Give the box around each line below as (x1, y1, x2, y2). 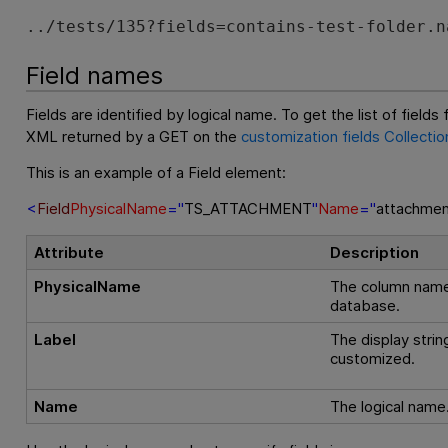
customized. (330, 348, 416, 368)
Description (330, 242, 420, 262)
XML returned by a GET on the (25, 126, 241, 146)
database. (330, 295, 401, 315)
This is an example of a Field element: (25, 163, 286, 183)
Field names (25, 61, 163, 91)
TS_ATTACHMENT (183, 199, 312, 219)
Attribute (34, 242, 105, 262)
